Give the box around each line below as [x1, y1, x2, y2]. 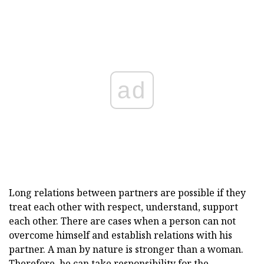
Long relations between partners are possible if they [9, 186, 246, 200]
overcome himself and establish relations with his [9, 229, 232, 242]
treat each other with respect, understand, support [9, 200, 238, 214]
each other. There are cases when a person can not [9, 214, 236, 228]
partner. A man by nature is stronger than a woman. [9, 243, 243, 256]
